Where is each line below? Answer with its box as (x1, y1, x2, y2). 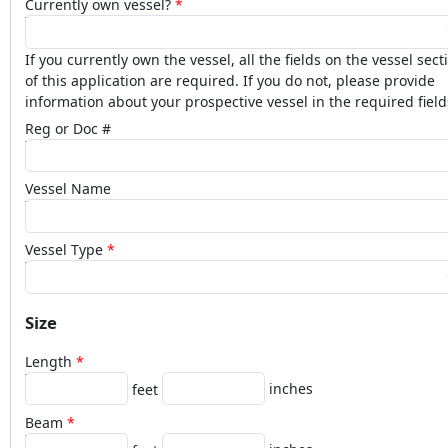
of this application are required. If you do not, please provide (25, 70, 435, 90)
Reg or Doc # (25, 118, 111, 138)
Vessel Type (25, 240, 103, 260)
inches (269, 378, 313, 398)
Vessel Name (25, 179, 111, 199)
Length (25, 351, 72, 371)
